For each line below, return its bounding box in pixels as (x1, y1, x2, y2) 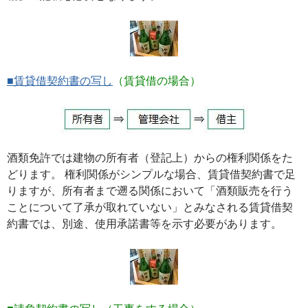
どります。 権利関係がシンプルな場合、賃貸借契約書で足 (7, 168, 296, 180)
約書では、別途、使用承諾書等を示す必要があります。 (7, 218, 282, 230)
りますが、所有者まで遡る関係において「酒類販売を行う (7, 185, 293, 197)
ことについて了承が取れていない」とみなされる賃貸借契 (7, 201, 293, 213)
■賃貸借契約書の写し (7, 75, 113, 87)
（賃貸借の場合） (113, 75, 201, 87)
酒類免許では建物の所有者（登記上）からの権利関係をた (7, 152, 293, 164)
